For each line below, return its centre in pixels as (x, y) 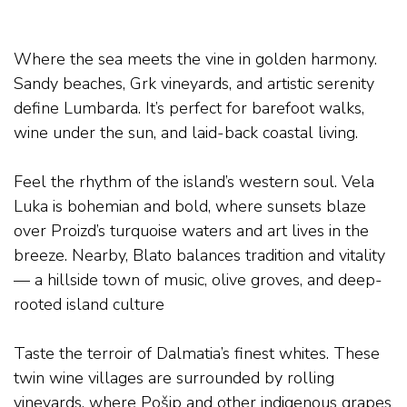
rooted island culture (89, 304)
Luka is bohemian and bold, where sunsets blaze (190, 206)
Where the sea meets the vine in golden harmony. (195, 59)
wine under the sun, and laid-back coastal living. (186, 132)
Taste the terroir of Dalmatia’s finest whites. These (197, 353)
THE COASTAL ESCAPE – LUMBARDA (161, 34)
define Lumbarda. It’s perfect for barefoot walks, (189, 108)
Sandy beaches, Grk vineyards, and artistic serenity (194, 83)
